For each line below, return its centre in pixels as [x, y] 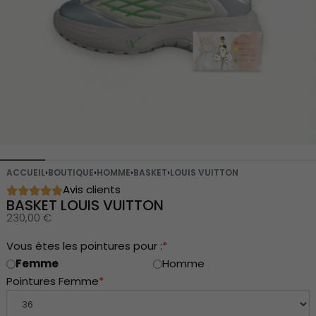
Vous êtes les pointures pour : [84, 245]
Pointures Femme [52, 281]
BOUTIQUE [71, 172]
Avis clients [91, 189]
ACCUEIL [25, 172]
